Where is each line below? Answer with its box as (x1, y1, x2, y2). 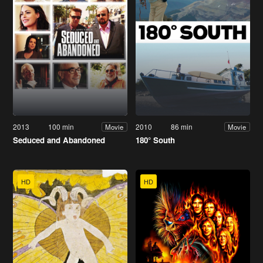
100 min (48, 122, 75, 132)
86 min (171, 122, 193, 132)
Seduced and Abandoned (13, 134, 105, 146)
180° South (136, 134, 175, 146)
